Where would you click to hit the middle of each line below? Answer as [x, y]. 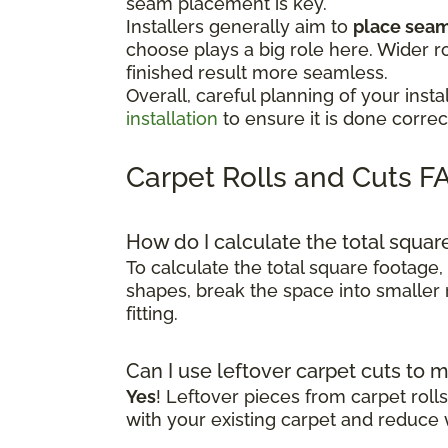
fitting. [152, 313]
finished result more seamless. [257, 72]
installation [172, 118]
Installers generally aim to [239, 26]
